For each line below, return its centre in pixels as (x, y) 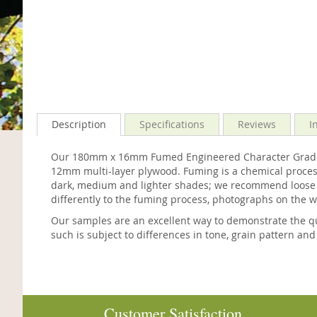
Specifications (172, 124)
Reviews (257, 124)
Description (79, 124)
